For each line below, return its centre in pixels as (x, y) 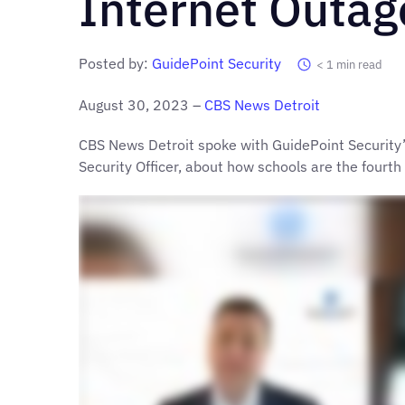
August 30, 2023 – (141, 104)
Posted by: (115, 63)
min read (360, 64)
